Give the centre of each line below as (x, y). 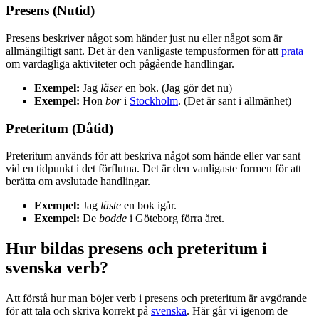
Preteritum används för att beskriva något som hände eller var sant (153, 156)
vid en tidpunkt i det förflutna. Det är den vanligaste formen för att (153, 169)
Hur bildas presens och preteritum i (136, 249)
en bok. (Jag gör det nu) (177, 88)
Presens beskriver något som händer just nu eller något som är (144, 38)
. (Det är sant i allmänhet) (235, 100)
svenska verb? (57, 268)
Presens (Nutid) (50, 11)
